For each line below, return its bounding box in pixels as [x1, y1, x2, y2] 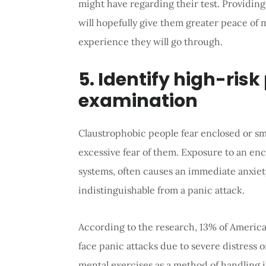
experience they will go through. [78, 36, 223, 48]
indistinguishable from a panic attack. [78, 184, 245, 197]
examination [78, 88, 198, 114]
